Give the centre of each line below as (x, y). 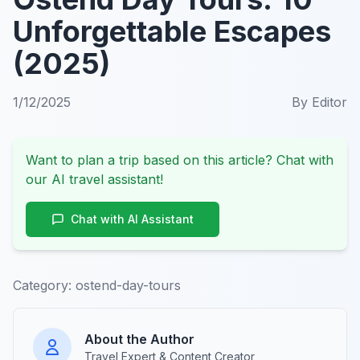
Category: (42, 285)
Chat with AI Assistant (132, 219)
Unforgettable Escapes (172, 31)
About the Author (139, 339)
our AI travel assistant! (94, 179)
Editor (329, 102)
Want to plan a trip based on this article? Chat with (180, 160)
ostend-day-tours (128, 285)
